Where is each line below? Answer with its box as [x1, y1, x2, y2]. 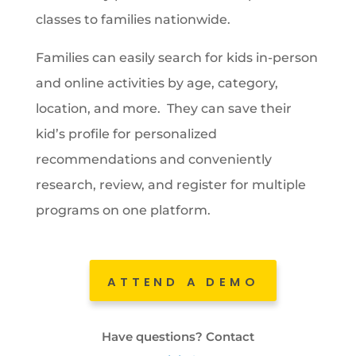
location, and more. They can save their [35, 101, 292, 117]
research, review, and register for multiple [35, 177, 306, 193]
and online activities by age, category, [35, 75, 278, 91]
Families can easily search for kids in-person [35, 50, 318, 66]
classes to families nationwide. [35, 12, 230, 28]
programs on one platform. [35, 203, 211, 219]
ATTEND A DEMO [106, 274, 259, 291]
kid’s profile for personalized [35, 126, 217, 142]
